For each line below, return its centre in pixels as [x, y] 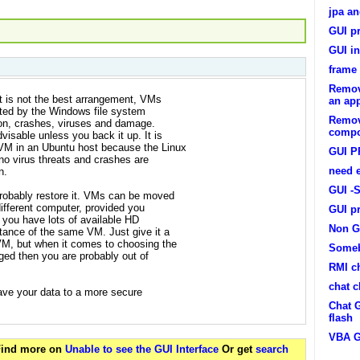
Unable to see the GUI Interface [143, 350]
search [272, 350]
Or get [239, 350]
